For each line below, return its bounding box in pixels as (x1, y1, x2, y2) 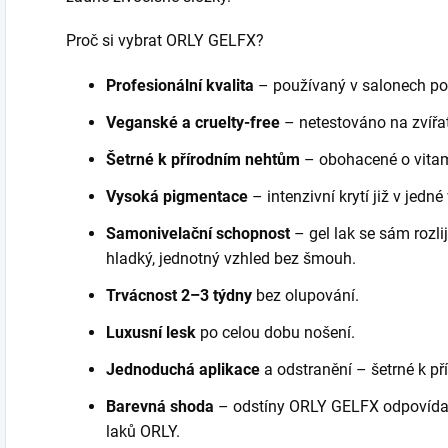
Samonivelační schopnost (106, 224, 290, 243)
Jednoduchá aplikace (106, 360, 260, 379)
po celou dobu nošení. (196, 323, 355, 342)
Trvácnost (106, 286, 177, 305)
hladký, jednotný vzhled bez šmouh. (106, 249, 356, 268)
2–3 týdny (177, 286, 252, 305)
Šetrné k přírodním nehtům (106, 150, 300, 169)
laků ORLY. (106, 422, 180, 441)
